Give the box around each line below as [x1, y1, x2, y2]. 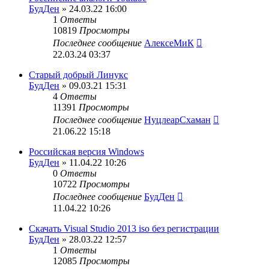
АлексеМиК [144, 38, 194, 48]
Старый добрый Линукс [29, 70, 128, 80]
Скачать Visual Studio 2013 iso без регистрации [29, 223, 219, 234]
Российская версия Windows [29, 147, 144, 157]
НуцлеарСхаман [144, 115, 211, 125]
